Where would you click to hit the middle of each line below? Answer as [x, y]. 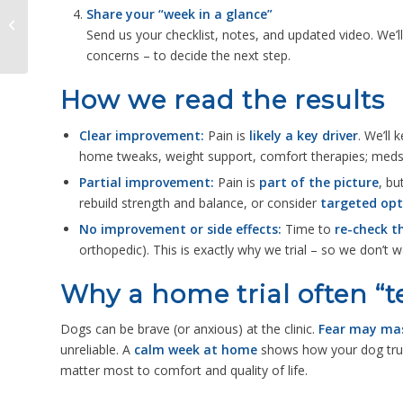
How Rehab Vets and [89, 16]
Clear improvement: [142, 136]
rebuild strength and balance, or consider [200, 203]
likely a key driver [304, 136]
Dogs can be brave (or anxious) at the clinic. [189, 329]
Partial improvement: [147, 183]
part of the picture [319, 183]
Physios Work [69, 35]
